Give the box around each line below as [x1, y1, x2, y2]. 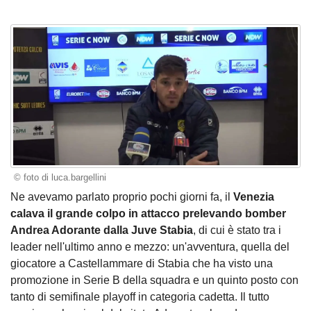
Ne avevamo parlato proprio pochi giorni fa [10, 191, 219, 203]
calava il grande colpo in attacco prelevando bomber [10, 208, 286, 220]
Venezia [233, 191, 274, 203]
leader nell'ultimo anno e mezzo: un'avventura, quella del [10, 241, 289, 253]
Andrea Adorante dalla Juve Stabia [10, 224, 193, 237]
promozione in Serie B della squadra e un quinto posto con [10, 274, 299, 287]
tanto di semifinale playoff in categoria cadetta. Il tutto [10, 291, 269, 303]
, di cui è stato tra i [193, 224, 281, 237]
